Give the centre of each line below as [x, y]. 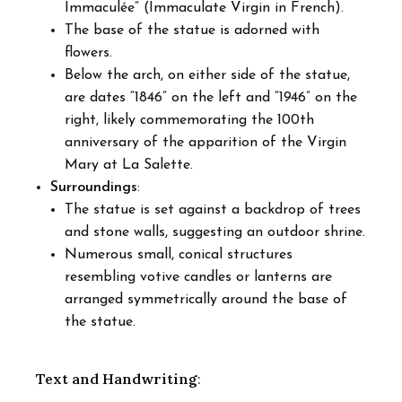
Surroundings [94, 187]
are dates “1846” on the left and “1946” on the [211, 97]
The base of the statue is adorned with [192, 30]
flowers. [88, 52]
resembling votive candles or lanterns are [198, 277]
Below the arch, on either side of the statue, [207, 75]
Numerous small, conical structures [179, 254]
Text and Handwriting [117, 378]
